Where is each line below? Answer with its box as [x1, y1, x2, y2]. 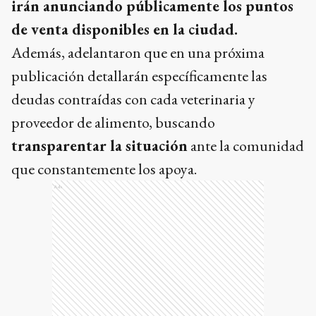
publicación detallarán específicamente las [11, 66, 267, 87]
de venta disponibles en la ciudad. [11, 19, 238, 40]
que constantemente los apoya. [11, 159, 197, 180]
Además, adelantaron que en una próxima [11, 42, 265, 63]
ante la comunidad [188, 135, 304, 157]
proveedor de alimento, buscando [11, 112, 215, 133]
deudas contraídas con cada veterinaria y [11, 89, 255, 110]
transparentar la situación [11, 135, 188, 157]
